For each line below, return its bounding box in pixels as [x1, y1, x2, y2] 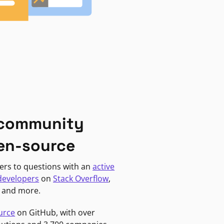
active [92, 160, 115, 172]
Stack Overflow [53, 172, 109, 184]
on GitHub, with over [15, 206, 95, 218]
